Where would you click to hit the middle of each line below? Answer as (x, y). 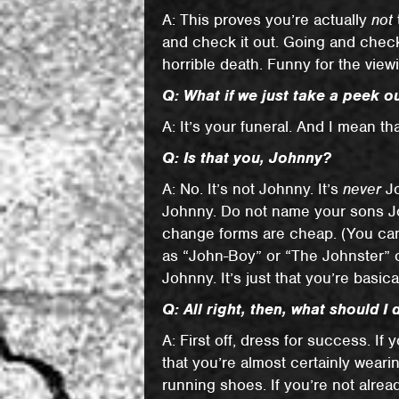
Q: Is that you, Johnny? (247, 158)
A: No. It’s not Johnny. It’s (253, 189)
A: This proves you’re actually (267, 20)
